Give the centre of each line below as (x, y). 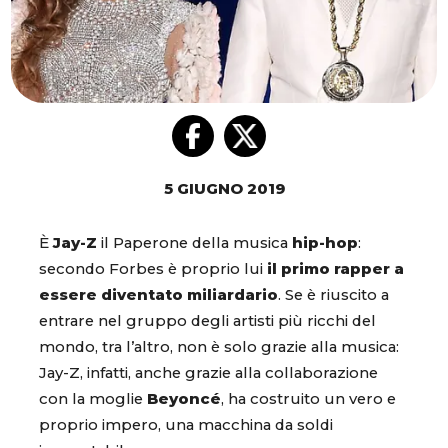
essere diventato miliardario (158, 295)
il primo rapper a (335, 269)
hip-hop (325, 243)
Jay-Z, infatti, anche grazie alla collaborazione (208, 373)
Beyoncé (184, 399)
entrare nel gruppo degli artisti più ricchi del (207, 321)
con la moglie (93, 399)
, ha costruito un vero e (308, 399)
